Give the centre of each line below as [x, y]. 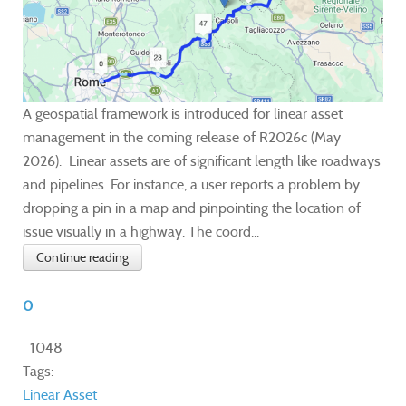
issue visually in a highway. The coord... [141, 231]
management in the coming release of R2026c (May [182, 137]
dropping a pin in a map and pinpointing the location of [192, 208]
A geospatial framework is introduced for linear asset [183, 113]
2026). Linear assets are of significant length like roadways [202, 160]
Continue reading [82, 257]
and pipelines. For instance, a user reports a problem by [191, 184]
